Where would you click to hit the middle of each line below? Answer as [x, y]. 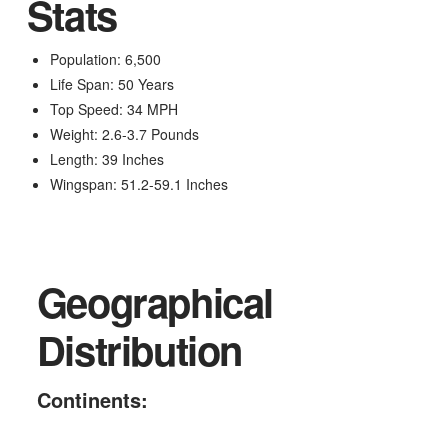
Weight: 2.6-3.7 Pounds [125, 133]
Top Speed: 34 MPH [114, 108]
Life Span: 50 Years [112, 83]
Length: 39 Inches [107, 158]
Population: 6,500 [106, 58]
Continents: [92, 399]
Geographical [155, 301]
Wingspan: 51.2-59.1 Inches [139, 183]
